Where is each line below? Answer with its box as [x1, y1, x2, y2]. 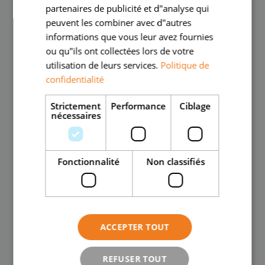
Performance [111, 100, 166, 112]
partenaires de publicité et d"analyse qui [46, 2, 209, 14]
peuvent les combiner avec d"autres [46, 17, 192, 28]
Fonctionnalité [57, 156, 120, 167]
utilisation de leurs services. [46, 59, 159, 71]
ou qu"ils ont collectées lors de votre [46, 45, 194, 57]
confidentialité [46, 73, 104, 85]
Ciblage [179, 100, 211, 112]
